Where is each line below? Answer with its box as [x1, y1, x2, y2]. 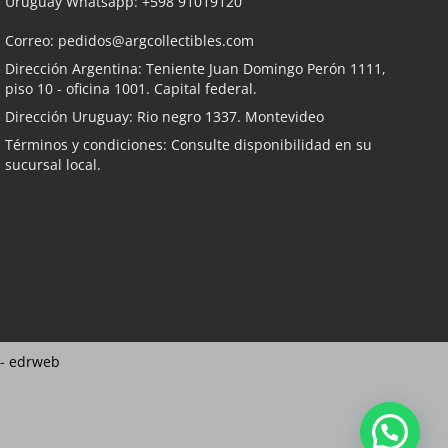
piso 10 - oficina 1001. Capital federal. [5, 78, 257, 98]
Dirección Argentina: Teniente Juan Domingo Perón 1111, [5, 58, 386, 78]
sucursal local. [5, 154, 101, 174]
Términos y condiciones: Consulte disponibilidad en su [5, 134, 372, 154]
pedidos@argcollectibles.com [58, 30, 254, 50]
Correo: [5, 30, 58, 50]
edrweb [9, 352, 60, 372]
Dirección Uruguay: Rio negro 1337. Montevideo [5, 106, 324, 126]
